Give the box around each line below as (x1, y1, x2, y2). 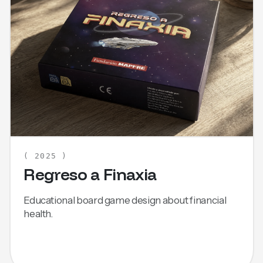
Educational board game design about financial (23, 193, 227, 206)
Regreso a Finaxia (23, 164, 157, 185)
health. (23, 207, 53, 220)
